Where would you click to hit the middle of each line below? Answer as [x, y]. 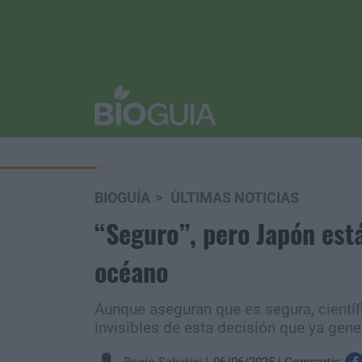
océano [131, 271]
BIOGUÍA [122, 198]
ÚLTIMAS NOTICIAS [235, 198]
